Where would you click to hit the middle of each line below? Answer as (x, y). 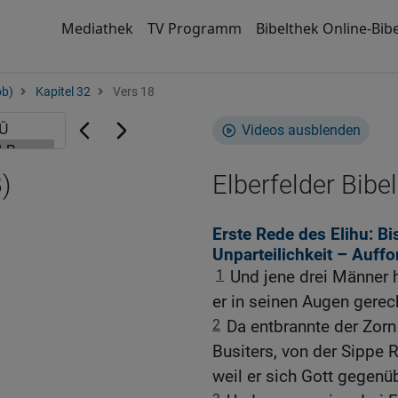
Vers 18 (132, 92)
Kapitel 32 (63, 92)
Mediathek (97, 28)
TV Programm (194, 28)
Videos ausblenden (301, 130)
